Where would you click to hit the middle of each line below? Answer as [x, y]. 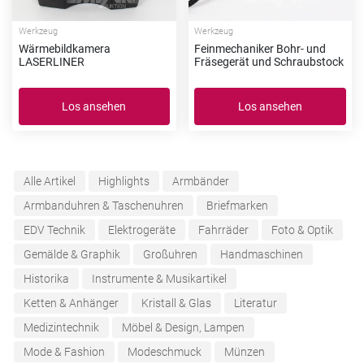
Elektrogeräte [142, 230]
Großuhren [170, 255]
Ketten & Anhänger [71, 303]
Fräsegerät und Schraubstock [269, 62]
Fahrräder [223, 230]
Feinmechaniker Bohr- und [260, 49]
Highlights [124, 182]
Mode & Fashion [64, 352]
